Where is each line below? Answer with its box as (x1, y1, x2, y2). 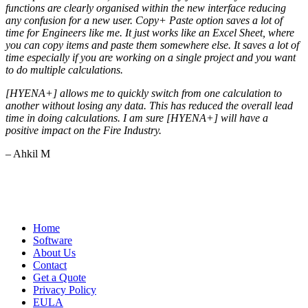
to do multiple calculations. (5, 64, 123, 76)
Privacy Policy (33, 284, 96, 296)
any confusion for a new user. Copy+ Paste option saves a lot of (5, 14, 283, 27)
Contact (33, 259, 67, 272)
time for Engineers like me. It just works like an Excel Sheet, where (5, 27, 294, 39)
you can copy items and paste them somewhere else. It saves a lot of (5, 39, 299, 52)
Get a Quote (33, 272, 86, 284)
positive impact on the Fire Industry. (5, 124, 162, 137)
